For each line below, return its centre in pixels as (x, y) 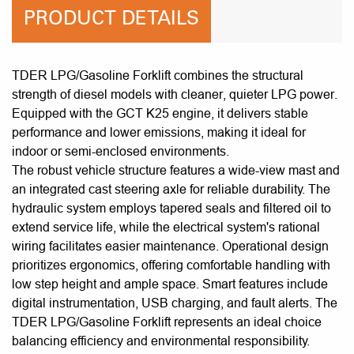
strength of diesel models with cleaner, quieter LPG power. (175, 94)
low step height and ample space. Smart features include (170, 284)
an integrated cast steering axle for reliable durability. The (171, 189)
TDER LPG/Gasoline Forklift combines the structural (158, 75)
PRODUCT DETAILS (111, 21)
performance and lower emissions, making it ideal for (159, 132)
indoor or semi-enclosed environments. (121, 151)
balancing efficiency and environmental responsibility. (161, 341)
